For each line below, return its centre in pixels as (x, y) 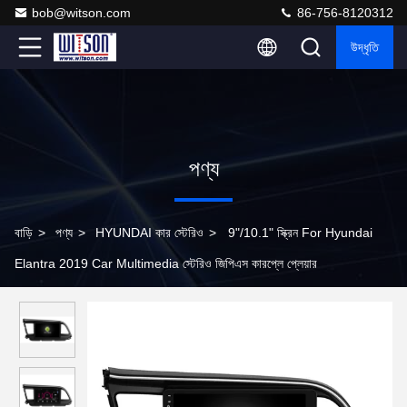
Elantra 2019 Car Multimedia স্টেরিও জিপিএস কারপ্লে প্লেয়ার (166, 263)
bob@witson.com (81, 13)
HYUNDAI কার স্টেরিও (149, 233)
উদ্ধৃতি (365, 47)
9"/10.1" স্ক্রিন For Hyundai (300, 233)
